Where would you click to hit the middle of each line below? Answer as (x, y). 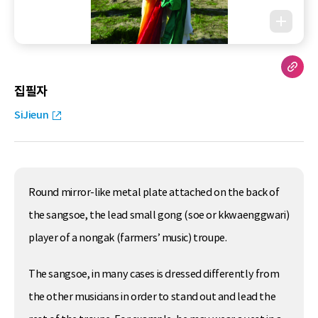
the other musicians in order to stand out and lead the (152, 297)
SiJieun (32, 115)
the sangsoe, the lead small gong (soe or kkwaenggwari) (159, 215)
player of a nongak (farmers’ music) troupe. (128, 238)
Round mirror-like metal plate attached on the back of (154, 193)
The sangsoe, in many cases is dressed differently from (154, 274)
